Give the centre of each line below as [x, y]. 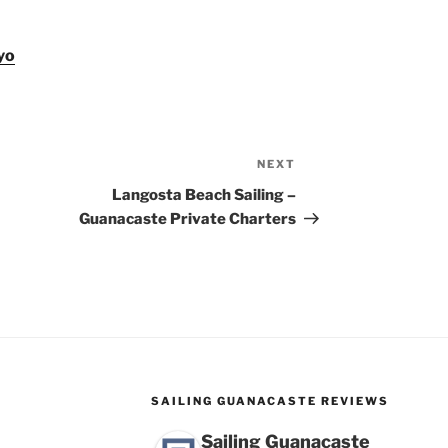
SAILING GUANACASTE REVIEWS [269, 401]
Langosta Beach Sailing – [204, 195]
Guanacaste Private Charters [188, 219]
